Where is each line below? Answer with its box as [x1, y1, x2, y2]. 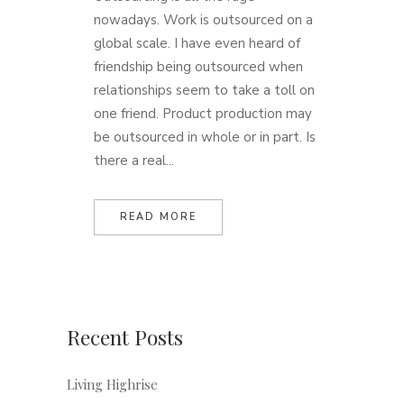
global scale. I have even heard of [94, 34, 300, 52]
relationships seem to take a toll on [94, 81, 315, 99]
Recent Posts [67, 323, 183, 351]
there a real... [94, 151, 174, 170]
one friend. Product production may [94, 105, 312, 123]
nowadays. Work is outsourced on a [94, 11, 313, 29]
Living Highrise [67, 375, 158, 393]
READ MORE [120, 210, 197, 224]
